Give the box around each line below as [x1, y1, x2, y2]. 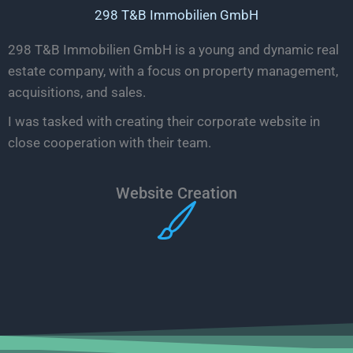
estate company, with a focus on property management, [8, 62, 338, 79]
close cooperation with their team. [8, 134, 211, 150]
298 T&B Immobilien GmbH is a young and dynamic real [8, 41, 339, 58]
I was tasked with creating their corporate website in [8, 113, 320, 129]
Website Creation [116, 183, 237, 203]
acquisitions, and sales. [8, 84, 146, 100]
